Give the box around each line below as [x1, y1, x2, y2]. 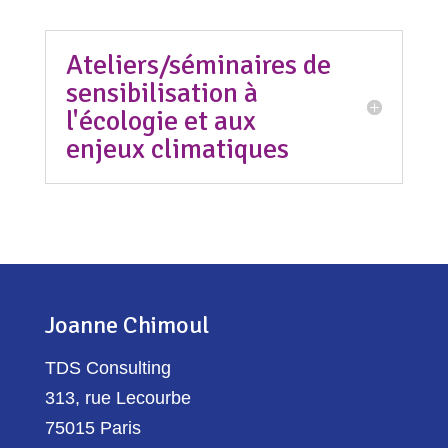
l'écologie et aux [65, 104, 256, 138]
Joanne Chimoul [44, 310, 209, 340]
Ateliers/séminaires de [65, 48, 331, 82]
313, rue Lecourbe [44, 388, 191, 408]
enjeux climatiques [65, 132, 289, 166]
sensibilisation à [65, 76, 258, 110]
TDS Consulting [44, 358, 171, 378]
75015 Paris [44, 418, 141, 438]
